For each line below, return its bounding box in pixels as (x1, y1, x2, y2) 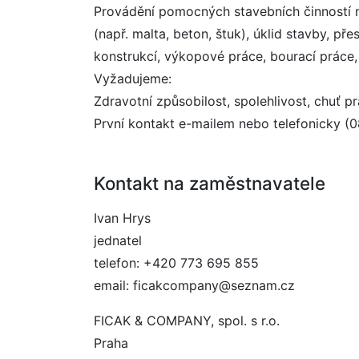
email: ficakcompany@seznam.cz (94, 277, 295, 293)
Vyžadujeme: (94, 71, 171, 87)
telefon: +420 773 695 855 (94, 255, 259, 271)
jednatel (94, 232, 142, 248)
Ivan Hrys (94, 210, 151, 226)
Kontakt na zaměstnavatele (94, 172, 325, 194)
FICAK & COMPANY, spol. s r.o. (94, 313, 280, 329)
